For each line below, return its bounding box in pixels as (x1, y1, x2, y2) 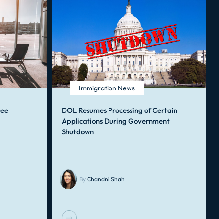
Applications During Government (61, 116, 170, 126)
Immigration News (78, 84, 135, 92)
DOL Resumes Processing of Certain (61, 106, 177, 115)
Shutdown (61, 127, 94, 136)
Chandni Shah (87, 175, 125, 183)
